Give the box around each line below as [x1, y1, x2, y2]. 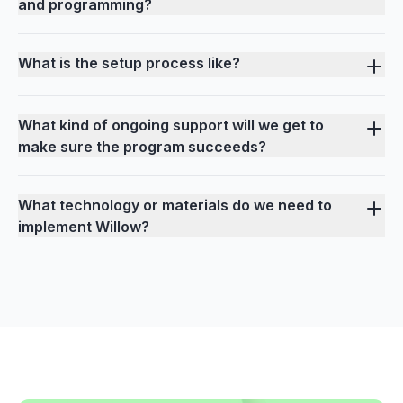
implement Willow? [18, 218, 149, 237]
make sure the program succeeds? [18, 138, 266, 157]
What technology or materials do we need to [18, 196, 332, 215]
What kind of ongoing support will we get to [18, 116, 324, 135]
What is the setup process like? [18, 54, 240, 73]
